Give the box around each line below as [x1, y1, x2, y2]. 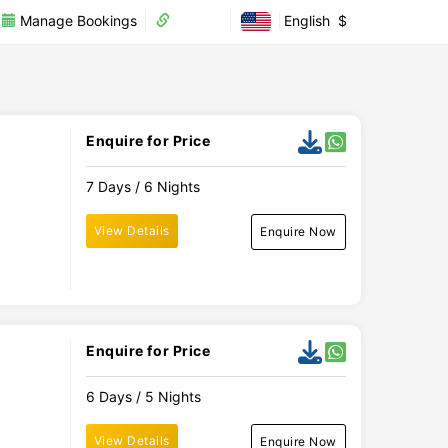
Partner [170, 11, 222, 29]
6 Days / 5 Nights [85, 388, 201, 405]
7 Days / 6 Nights [85, 178, 200, 195]
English [280, 11, 334, 29]
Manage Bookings [16, 11, 137, 29]
